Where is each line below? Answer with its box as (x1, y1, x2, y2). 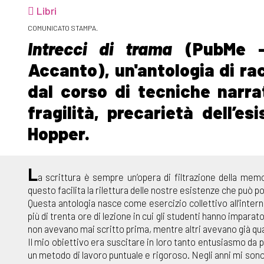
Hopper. (28, 123, 90, 144)
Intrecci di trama (28, 38, 173, 60)
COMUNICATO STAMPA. (28, 24, 98, 32)
